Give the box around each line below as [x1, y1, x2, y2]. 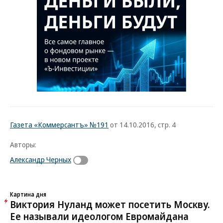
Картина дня [10, 190, 46, 198]
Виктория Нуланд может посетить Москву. [10, 197, 210, 211]
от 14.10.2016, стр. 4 [109, 119, 176, 129]
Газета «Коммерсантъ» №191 [10, 119, 109, 129]
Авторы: [10, 139, 36, 149]
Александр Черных [10, 154, 71, 164]
